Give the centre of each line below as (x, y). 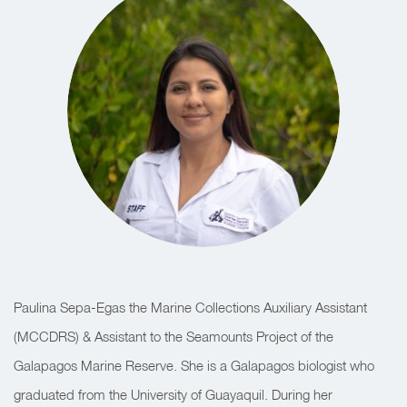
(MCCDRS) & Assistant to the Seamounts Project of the (174, 336)
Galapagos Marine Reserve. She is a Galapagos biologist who (194, 365)
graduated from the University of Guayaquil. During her (173, 394)
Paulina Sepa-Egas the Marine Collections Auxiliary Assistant (190, 307)
